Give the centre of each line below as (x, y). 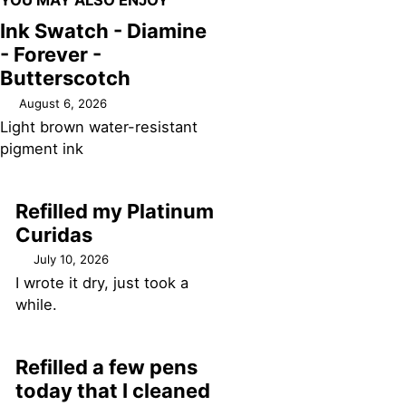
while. (36, 305)
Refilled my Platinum (114, 211)
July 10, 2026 (72, 260)
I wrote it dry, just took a (101, 283)
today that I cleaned (112, 391)
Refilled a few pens (106, 367)
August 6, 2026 (63, 103)
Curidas (53, 234)
